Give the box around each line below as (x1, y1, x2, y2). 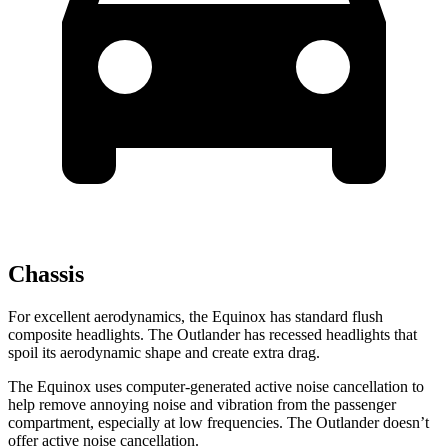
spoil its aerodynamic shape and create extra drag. (8, 344, 320, 362)
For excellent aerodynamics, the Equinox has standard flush (8, 308, 383, 326)
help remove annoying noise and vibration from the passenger (8, 396, 396, 414)
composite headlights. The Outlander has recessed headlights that (8, 326, 417, 344)
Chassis (8, 261, 84, 288)
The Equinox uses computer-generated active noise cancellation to (8, 378, 424, 396)
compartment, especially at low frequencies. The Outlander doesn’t (8, 414, 429, 432)
